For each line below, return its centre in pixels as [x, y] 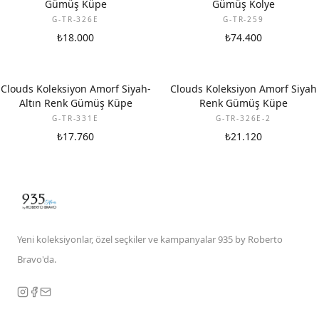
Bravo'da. [37, 259]
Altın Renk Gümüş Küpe [75, 103]
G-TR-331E [75, 118]
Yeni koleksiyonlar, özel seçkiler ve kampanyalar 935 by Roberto [150, 239]
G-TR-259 [244, 19]
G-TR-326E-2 [244, 118]
